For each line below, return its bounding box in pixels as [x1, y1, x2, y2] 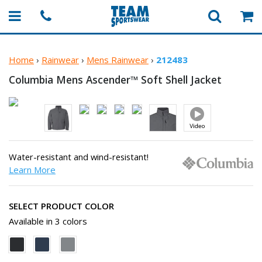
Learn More [9, 164, 56, 175]
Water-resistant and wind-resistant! [9, 151, 149, 163]
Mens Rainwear [87, 54, 149, 65]
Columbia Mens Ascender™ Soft [9, 73, 166, 87]
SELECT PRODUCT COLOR [9, 200, 114, 212]
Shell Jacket [166, 73, 222, 87]
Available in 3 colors [9, 215, 87, 227]
